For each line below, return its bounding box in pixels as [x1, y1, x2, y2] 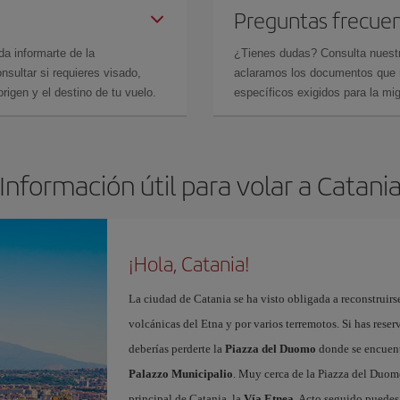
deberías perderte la [128, 342, 225, 355]
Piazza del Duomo [224, 342, 316, 355]
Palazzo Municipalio [128, 367, 233, 380]
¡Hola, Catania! [128, 249, 250, 278]
